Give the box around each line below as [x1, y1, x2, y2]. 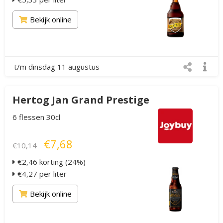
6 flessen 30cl [12, 112, 60, 122]
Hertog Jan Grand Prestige [12, 93, 149, 107]
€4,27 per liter [15, 169, 67, 179]
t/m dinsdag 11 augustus [14, 62, 100, 72]
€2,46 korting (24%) [15, 157, 86, 167]
